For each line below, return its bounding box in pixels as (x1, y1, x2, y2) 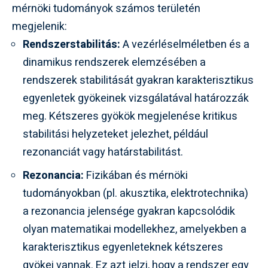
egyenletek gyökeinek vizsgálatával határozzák (23, 90, 249, 107)
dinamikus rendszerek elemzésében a (23, 54, 206, 71)
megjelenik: (12, 19, 67, 35)
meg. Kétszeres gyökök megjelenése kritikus (23, 108, 237, 125)
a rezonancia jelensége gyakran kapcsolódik (23, 203, 235, 220)
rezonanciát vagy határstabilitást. (23, 144, 183, 161)
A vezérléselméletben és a (120, 36, 249, 53)
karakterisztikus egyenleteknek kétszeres (23, 239, 223, 256)
